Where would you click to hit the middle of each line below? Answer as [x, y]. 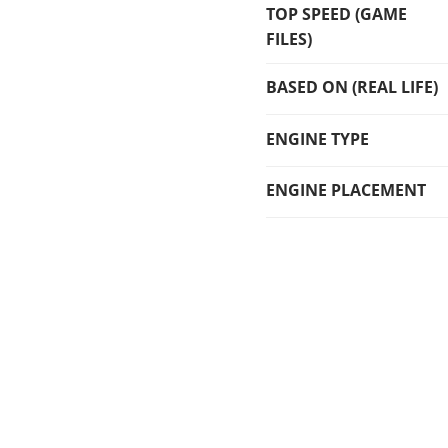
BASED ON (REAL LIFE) [352, 87]
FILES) [289, 38]
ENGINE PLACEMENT [346, 190]
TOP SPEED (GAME [337, 13]
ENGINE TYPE [318, 138]
